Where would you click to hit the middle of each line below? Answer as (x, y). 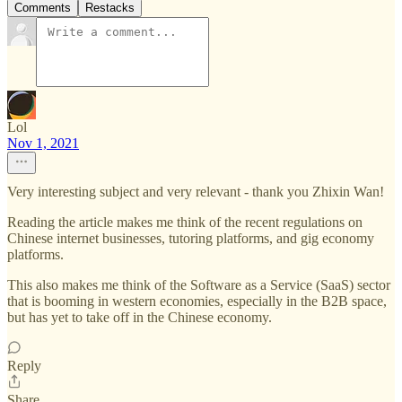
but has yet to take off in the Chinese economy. (140, 318)
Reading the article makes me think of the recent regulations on (185, 223)
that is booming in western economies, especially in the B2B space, (197, 301)
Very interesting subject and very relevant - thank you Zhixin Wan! (196, 192)
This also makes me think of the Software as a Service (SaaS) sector (199, 285)
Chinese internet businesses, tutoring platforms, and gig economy (191, 239)
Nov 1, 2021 (43, 144)
